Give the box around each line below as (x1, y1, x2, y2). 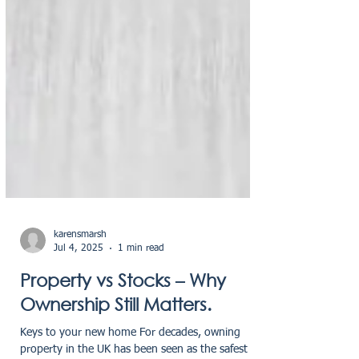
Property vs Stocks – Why (20, 323, 226, 343)
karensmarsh (54, 283, 107, 292)
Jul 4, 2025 (54, 296, 103, 306)
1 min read (118, 296, 164, 306)
